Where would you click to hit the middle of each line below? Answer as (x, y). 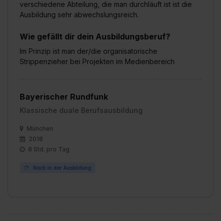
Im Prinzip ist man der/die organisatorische (89, 51)
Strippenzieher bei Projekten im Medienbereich (97, 61)
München (39, 128)
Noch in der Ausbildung (61, 167)
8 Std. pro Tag (48, 149)
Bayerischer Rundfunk (64, 96)
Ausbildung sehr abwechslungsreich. (79, 14)
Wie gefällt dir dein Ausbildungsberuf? (95, 36)
